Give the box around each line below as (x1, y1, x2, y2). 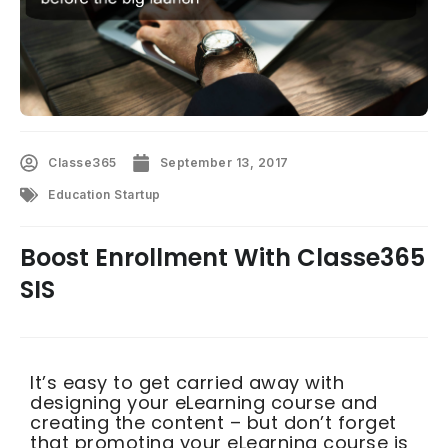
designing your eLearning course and (30, 390, 378, 416)
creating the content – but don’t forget (30, 410, 397, 436)
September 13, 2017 (159, 155, 289, 171)
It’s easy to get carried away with (30, 370, 344, 396)
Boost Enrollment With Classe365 (20, 241, 425, 275)
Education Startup (48, 187, 161, 203)
